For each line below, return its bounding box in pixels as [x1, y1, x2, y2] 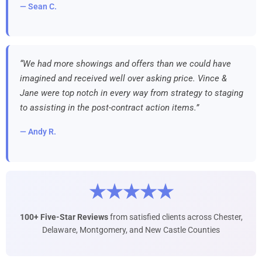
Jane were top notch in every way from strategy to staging [20, 88, 243, 99]
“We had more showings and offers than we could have [20, 58, 231, 70]
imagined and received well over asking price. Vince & [20, 73, 227, 84]
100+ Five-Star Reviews [19, 212, 108, 222]
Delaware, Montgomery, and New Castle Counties [42, 225, 220, 235]
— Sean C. [20, 1, 57, 11]
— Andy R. [20, 127, 56, 137]
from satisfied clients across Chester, [108, 212, 243, 222]
